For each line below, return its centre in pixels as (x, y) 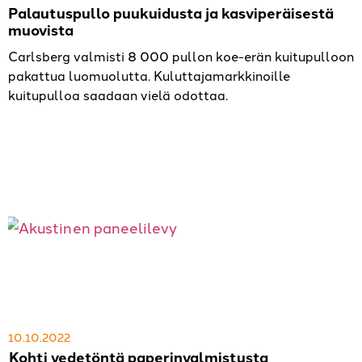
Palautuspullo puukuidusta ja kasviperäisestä (171, 13)
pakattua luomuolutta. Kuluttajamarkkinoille (149, 76)
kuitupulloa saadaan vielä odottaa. (118, 95)
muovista (41, 30)
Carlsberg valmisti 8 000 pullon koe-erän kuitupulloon (181, 56)
